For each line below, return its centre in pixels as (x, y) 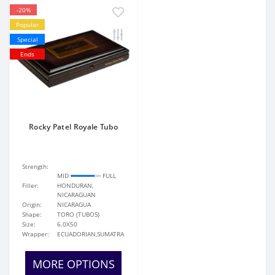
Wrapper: (36, 234)
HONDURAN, (76, 185)
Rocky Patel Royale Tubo (73, 127)
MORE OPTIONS (73, 264)
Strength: (35, 166)
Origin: (32, 204)
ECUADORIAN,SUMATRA (91, 234)
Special (27, 39)
